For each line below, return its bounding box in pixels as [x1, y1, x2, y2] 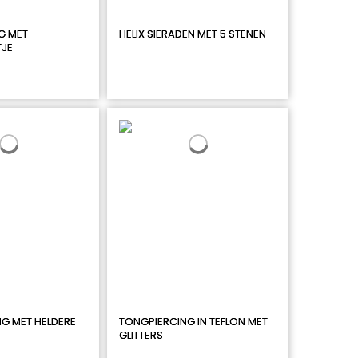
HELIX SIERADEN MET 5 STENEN [119, 26, 266, 42]
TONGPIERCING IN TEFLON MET [119, 313, 268, 329]
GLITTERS [119, 327, 163, 343]
